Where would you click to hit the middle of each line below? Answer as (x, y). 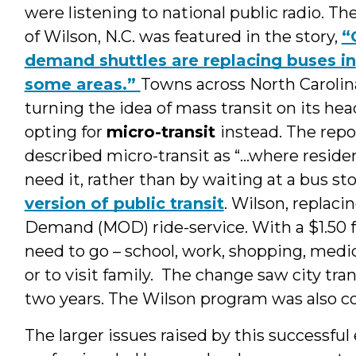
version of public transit (124, 203)
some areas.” (82, 84)
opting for (65, 132)
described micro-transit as (127, 155)
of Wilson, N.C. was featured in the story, (183, 36)
